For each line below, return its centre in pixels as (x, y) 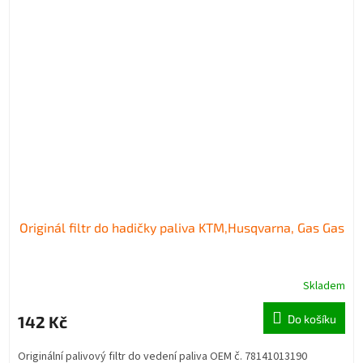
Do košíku (312, 319)
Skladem (324, 286)
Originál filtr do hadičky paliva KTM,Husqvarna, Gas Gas (181, 228)
